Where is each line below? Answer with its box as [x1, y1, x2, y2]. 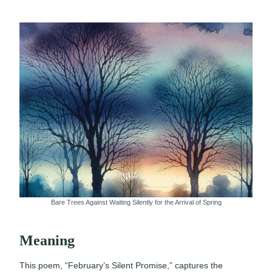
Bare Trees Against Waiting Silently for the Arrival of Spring [50, 198, 222, 206]
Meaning [19, 232, 75, 248]
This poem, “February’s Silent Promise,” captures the [19, 260, 223, 270]
